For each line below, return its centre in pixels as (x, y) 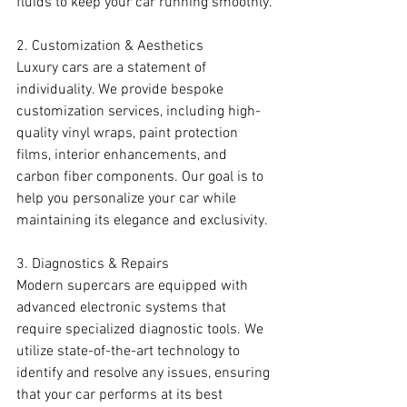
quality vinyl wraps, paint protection (129, 134)
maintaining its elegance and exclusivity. (142, 221)
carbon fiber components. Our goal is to (142, 178)
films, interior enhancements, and (124, 156)
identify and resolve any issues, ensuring (145, 374)
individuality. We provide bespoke (122, 90)
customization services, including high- (139, 112)
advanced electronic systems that (123, 308)
